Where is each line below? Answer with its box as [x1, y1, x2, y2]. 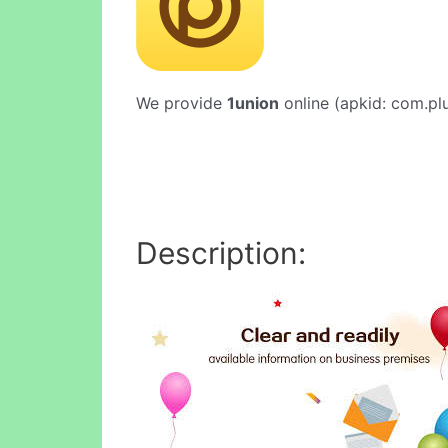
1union [227, 93, 279, 113]
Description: [136, 234, 306, 271]
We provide [136, 93, 227, 113]
